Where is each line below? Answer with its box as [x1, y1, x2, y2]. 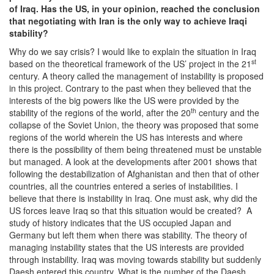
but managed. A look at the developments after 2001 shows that [9, 155, 257, 168]
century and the [196, 106, 259, 119]
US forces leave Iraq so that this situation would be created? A [9, 204, 252, 217]
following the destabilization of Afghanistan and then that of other [9, 168, 259, 180]
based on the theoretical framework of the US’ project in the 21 [9, 57, 251, 70]
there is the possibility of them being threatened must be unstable [9, 143, 262, 156]
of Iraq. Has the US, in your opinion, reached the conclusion [9, 2, 260, 15]
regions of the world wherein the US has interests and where [9, 131, 243, 144]
